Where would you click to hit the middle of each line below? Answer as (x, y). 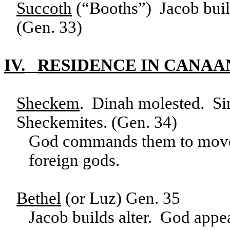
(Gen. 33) (49, 27)
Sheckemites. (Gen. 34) (97, 122)
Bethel (39, 198)
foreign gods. (74, 160)
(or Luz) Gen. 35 (121, 198)
